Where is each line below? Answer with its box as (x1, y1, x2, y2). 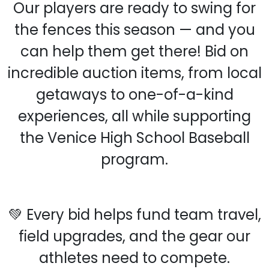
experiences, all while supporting (18, 106, 251, 127)
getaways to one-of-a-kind (35, 85, 234, 105)
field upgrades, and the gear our (19, 226, 250, 247)
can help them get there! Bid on (20, 41, 249, 62)
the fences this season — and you (14, 20, 255, 40)
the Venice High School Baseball (19, 128, 250, 148)
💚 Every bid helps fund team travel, (8, 205, 261, 225)
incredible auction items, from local (7, 63, 262, 83)
